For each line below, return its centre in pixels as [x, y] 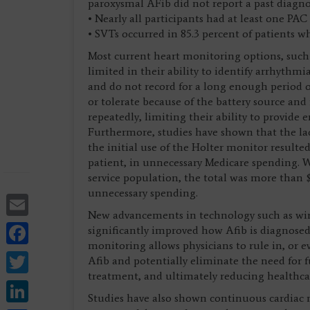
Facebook [73, 231]
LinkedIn [71, 289]
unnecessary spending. [143, 193]
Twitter [62, 260]
